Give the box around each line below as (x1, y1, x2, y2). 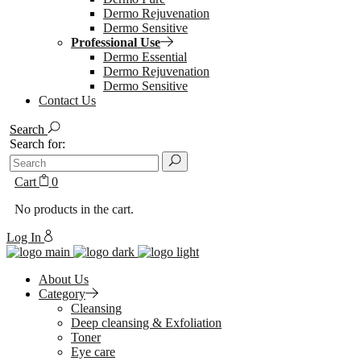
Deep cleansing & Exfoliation (71, 316, 222, 330)
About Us (39, 272, 89, 286)
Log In (6, 230, 44, 244)
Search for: (10, 137, 65, 151)
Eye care (71, 345, 115, 359)
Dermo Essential (103, 50, 187, 64)
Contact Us (39, 93, 96, 107)
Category (39, 287, 85, 301)
